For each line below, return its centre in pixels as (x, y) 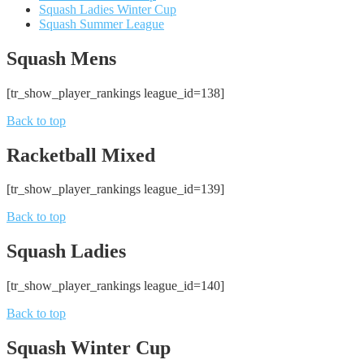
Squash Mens (61, 58)
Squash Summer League (102, 24)
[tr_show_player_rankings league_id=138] (115, 93)
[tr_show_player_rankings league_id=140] (115, 286)
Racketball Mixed (81, 155)
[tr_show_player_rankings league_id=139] (115, 189)
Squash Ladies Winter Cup (108, 9)
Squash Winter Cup (89, 348)
